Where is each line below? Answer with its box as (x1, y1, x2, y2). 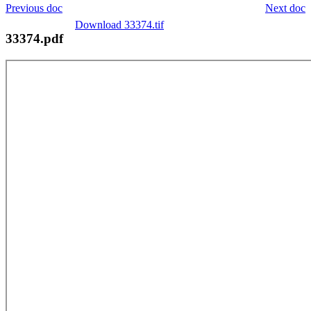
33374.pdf (6, 31, 63, 46)
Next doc (265, 1, 305, 14)
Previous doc (6, 1, 62, 14)
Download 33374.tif (75, 18, 164, 31)
